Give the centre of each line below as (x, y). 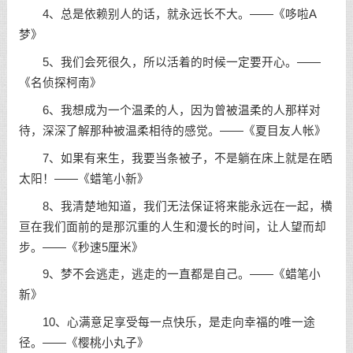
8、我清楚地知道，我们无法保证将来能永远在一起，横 (175, 206)
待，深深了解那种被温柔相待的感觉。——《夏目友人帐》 (172, 130)
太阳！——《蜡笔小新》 (84, 178)
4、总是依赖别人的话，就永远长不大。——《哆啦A (167, 15)
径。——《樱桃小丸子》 (84, 343)
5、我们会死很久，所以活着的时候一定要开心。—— (169, 63)
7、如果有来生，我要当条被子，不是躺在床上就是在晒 (175, 158)
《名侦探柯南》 (60, 83)
